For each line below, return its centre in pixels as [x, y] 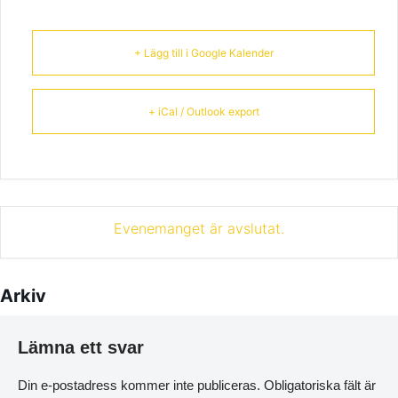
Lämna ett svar [81, 347]
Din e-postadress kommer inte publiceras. [139, 385]
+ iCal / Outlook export [203, 111]
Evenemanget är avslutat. [199, 228]
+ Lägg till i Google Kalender [203, 52]
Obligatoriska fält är [320, 385]
